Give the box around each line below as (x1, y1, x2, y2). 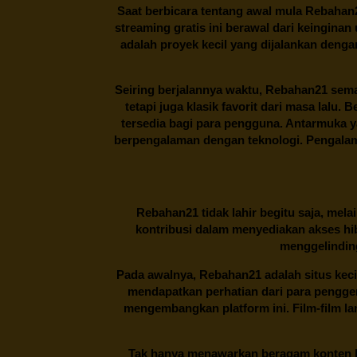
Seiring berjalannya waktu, (115, 82, 265, 96)
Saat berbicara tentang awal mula (117, 3, 305, 18)
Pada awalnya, (116, 267, 199, 281)
